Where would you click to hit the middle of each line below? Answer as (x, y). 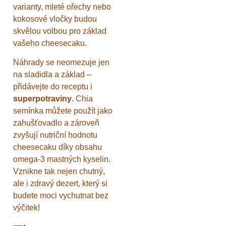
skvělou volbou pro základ (60, 31)
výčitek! (26, 208)
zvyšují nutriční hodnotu (55, 135)
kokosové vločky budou (55, 19)
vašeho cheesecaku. (50, 43)
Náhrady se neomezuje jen (61, 63)
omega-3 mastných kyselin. (62, 159)
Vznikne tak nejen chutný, (59, 172)
